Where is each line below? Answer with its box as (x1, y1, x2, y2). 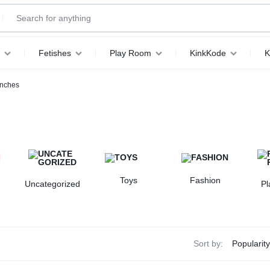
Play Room (109, 48, 151, 58)
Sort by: (193, 239, 223, 249)
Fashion (190, 175, 221, 185)
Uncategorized (25, 179, 81, 189)
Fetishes (38, 48, 71, 58)
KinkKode (189, 48, 226, 58)
